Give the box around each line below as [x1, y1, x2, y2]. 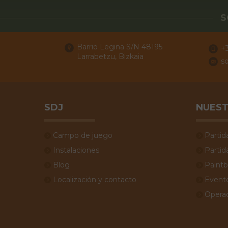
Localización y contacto [53, 175, 136, 184]
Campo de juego [53, 130, 112, 140]
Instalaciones [53, 145, 99, 155]
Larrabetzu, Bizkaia [77, 51, 144, 61]
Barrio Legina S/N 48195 [77, 42, 163, 51]
